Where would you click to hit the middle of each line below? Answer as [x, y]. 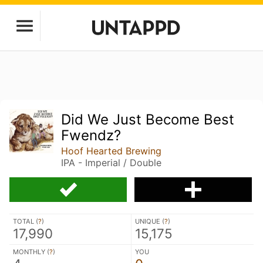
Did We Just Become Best [148, 119]
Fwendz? [91, 135]
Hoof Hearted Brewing [112, 151]
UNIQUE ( [150, 221]
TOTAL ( [26, 221]
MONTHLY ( [31, 252]
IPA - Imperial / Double [112, 163]
